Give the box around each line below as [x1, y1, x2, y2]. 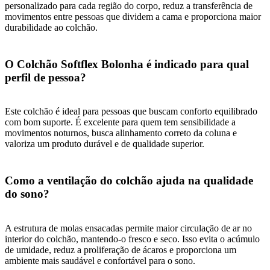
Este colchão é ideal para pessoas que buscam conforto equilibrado [5, 106, 257, 117]
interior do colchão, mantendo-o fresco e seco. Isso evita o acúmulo [5, 233, 260, 244]
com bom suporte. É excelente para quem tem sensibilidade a [5, 117, 236, 128]
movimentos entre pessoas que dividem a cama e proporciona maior [5, 11, 261, 22]
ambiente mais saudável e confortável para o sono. [5, 255, 195, 266]
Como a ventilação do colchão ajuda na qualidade [5, 174, 253, 187]
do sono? [5, 187, 49, 201]
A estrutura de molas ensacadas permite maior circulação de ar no [5, 222, 252, 233]
